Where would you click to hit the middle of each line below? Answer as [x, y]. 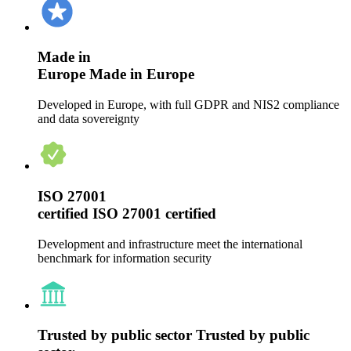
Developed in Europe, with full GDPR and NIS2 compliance [188, 105]
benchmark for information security [125, 258]
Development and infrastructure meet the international [170, 244]
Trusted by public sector [115, 335]
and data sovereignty [89, 119]
